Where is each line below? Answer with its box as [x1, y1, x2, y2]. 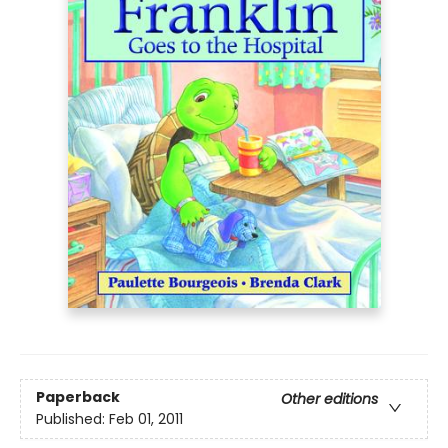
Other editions [281, 389, 378, 410]
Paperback [36, 387, 120, 408]
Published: [36, 409, 109, 430]
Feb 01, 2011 [109, 409, 183, 430]
